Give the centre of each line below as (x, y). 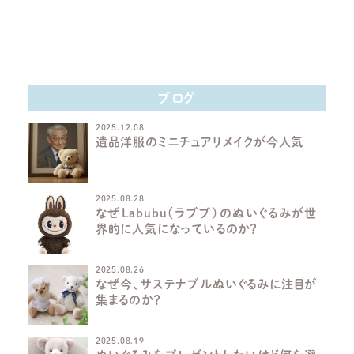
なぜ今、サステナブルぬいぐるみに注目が (206, 284)
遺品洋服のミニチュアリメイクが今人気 (200, 142)
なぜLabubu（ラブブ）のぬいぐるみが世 (206, 213)
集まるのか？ (128, 300)
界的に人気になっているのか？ (177, 229)
